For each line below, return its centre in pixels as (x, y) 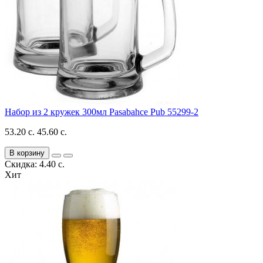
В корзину (27, 153)
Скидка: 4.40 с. (35, 164)
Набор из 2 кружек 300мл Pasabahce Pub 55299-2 (102, 112)
